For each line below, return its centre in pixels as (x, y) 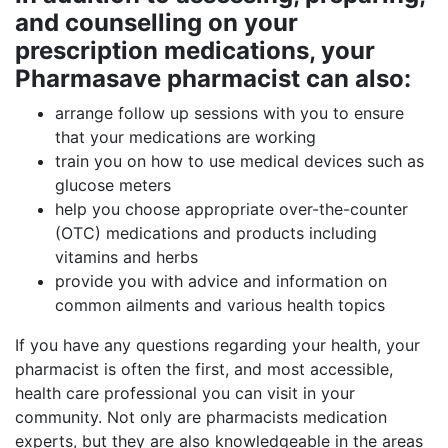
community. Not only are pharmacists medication (201, 417)
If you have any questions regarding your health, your (217, 345)
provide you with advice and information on (221, 281)
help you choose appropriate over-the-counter (231, 209)
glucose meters (113, 185)
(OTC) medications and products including (216, 233)
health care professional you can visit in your (185, 393)
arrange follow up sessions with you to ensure (229, 113)
